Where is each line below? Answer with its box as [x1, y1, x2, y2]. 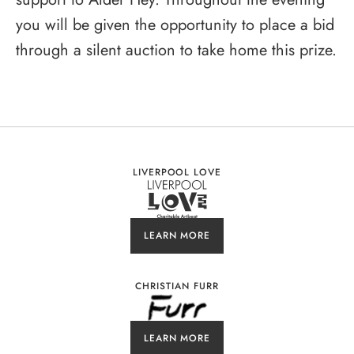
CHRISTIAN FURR [135, 278, 219, 293]
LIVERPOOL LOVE [132, 164, 222, 179]
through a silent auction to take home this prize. [16, 38, 337, 62]
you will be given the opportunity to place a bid [16, 13, 334, 36]
